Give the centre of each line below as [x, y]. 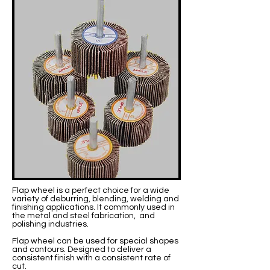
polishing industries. [50, 224]
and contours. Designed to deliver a [82, 249]
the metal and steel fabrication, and [83, 215]
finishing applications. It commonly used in [93, 207]
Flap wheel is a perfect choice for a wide [91, 190]
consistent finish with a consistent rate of [91, 258]
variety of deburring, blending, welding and [96, 199]
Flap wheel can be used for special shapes [95, 241]
